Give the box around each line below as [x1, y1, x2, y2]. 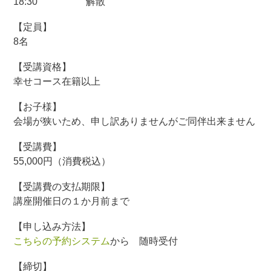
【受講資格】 [13, 62, 72, 72]
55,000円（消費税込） [13, 156, 111, 166]
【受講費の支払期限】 [13, 181, 111, 192]
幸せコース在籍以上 [13, 76, 101, 87]
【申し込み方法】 [13, 221, 91, 232]
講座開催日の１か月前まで [13, 196, 130, 206]
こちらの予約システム [13, 236, 111, 246]
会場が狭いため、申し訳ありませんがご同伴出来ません [13, 116, 256, 126]
